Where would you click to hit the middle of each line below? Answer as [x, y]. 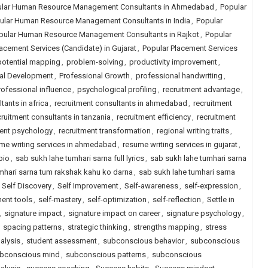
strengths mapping [166, 227]
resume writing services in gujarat [180, 144]
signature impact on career [114, 213]
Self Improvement [88, 186]
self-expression [211, 186]
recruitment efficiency [153, 117]
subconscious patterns [106, 255]
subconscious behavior [143, 241]
